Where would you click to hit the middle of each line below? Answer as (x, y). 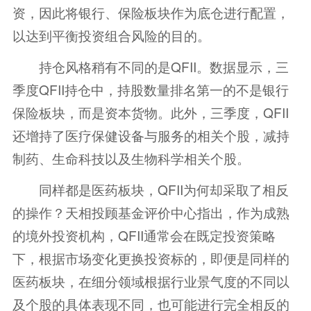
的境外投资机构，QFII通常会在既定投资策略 (144, 235)
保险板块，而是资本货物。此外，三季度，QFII (150, 112)
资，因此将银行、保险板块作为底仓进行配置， (151, 12)
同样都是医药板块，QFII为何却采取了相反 (150, 189)
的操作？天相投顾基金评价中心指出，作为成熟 (151, 212)
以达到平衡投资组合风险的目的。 (111, 35)
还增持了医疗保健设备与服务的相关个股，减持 (151, 135)
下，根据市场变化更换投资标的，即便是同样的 (151, 258)
